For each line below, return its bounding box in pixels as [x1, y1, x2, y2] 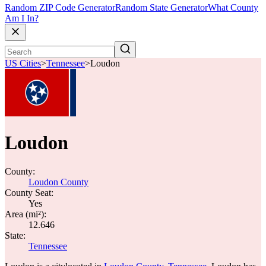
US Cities [5, 58, 41, 69]
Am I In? [5, 13, 39, 24]
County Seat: [5, 188, 53, 198]
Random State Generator [115, 2, 208, 13]
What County [208, 2, 258, 13]
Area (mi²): [5, 209, 46, 219]
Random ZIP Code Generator [5, 2, 115, 13]
